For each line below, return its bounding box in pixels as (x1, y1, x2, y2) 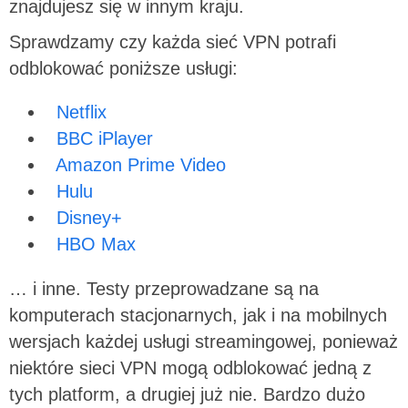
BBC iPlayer (56, 128, 153, 149)
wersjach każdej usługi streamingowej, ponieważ (9, 331, 398, 352)
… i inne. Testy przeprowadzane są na (9, 278, 319, 299)
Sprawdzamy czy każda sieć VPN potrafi (9, 31, 336, 52)
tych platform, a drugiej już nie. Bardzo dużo (9, 383, 365, 404)
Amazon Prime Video (56, 155, 226, 176)
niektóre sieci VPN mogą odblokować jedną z (9, 357, 372, 378)
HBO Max (56, 234, 136, 255)
